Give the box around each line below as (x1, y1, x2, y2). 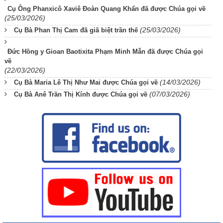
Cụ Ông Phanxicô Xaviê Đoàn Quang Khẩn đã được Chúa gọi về (7, 4, 206, 12)
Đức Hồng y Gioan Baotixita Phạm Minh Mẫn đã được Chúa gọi (7, 47, 203, 55)
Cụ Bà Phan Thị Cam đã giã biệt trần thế (14, 26, 138, 34)
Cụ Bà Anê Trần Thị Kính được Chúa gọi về (14, 90, 147, 98)
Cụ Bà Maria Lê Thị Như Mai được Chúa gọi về (14, 78, 158, 86)
